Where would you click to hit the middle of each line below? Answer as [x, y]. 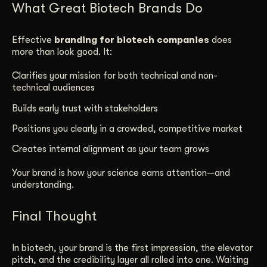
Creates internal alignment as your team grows [111, 149]
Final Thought [54, 216]
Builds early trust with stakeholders [85, 108]
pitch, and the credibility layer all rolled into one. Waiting [130, 260]
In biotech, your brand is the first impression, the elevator [132, 248]
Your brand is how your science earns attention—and [121, 173]
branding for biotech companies [132, 40]
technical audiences [53, 88]
